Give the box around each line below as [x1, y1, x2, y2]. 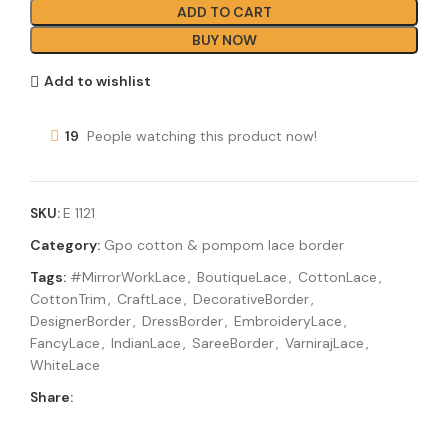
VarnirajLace [285, 333, 364, 352]
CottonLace [298, 267, 377, 286]
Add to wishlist [43, 72, 151, 91]
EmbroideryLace [234, 311, 342, 330]
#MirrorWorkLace [70, 267, 186, 286]
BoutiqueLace [197, 267, 287, 286]
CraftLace [117, 289, 182, 308]
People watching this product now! [87, 127, 317, 146]
